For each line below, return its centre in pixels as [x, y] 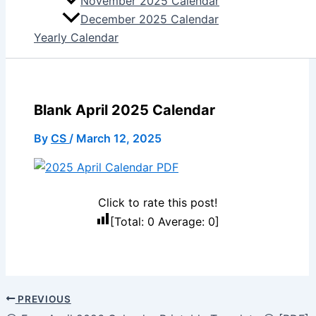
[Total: [128, 221]
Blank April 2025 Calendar [124, 110]
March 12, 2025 [119, 138]
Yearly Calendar [76, 38]
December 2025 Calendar [150, 19]
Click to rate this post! [157, 202]
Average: [181, 221]
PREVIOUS [43, 299]
